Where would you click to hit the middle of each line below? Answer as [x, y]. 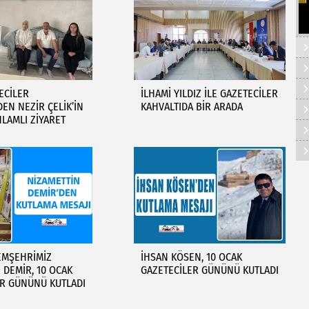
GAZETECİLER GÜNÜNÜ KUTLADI [209, 270]
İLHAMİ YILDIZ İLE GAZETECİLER [209, 93]
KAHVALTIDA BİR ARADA [191, 107]
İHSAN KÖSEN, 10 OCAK [191, 257]
